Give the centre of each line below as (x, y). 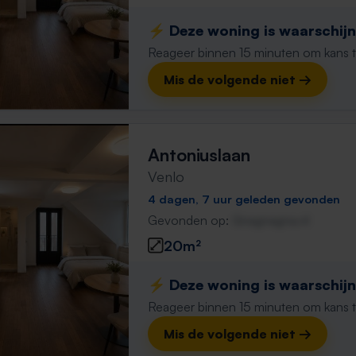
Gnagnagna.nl (271, 220)
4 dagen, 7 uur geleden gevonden (244, 199)
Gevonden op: (190, 220)
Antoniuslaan (199, 155)
